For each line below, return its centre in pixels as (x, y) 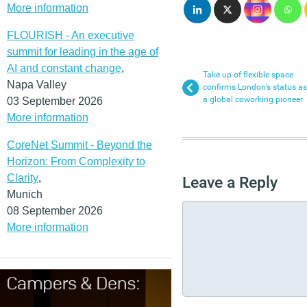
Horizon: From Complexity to (76, 161)
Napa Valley (37, 84)
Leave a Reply (230, 182)
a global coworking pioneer (253, 99)
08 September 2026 (55, 210)
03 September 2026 (55, 101)
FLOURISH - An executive (71, 35)
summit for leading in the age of (83, 51)
